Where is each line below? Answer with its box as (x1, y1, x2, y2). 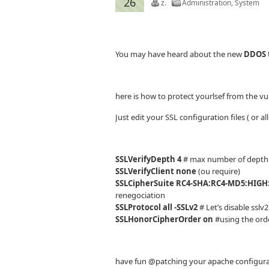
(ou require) (196, 166, 240, 177)
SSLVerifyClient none (115, 166, 196, 177)
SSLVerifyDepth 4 (115, 154, 181, 165)
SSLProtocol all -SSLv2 (115, 202, 198, 213)
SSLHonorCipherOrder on (115, 214, 213, 225)
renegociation (115, 190, 165, 201)
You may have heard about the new (115, 49, 244, 59)
